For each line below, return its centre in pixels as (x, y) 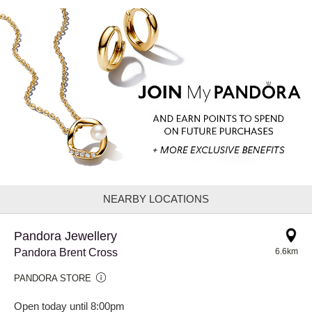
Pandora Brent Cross (66, 252)
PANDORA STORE (53, 278)
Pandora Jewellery (65, 236)
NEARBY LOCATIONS (156, 198)
